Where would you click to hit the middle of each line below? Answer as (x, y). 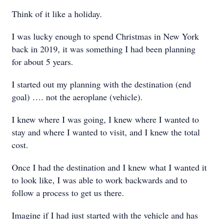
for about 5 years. (43, 62)
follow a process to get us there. (68, 193)
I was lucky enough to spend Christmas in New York (105, 36)
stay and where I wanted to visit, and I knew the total (106, 132)
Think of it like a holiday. (57, 14)
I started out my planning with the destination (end (101, 84)
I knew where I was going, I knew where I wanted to (105, 119)
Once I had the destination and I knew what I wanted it (109, 167)
